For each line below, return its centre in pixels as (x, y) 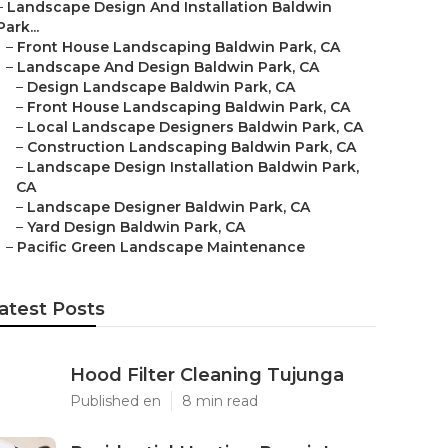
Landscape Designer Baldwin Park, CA (168, 207)
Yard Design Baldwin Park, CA (136, 227)
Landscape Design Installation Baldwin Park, (193, 167)
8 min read (220, 401)
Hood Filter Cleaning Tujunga (207, 375)
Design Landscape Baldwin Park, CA (161, 87)
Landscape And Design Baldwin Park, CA (168, 67)
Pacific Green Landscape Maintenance (161, 247)
